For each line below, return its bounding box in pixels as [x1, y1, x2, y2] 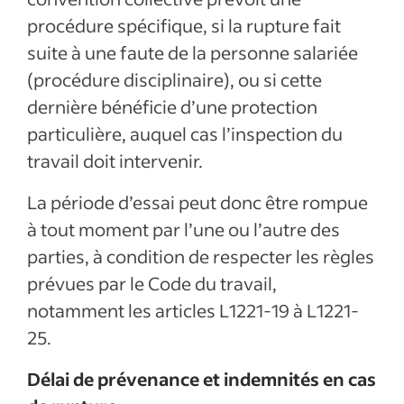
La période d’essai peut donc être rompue [27, 190, 368, 214]
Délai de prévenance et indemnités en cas [27, 367, 376, 390]
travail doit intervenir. [27, 149, 203, 172]
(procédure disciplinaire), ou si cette [27, 68, 322, 91]
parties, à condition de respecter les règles [27, 244, 374, 268]
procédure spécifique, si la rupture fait [27, 14, 341, 37]
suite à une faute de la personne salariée [27, 41, 358, 64]
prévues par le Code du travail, [27, 271, 277, 295]
